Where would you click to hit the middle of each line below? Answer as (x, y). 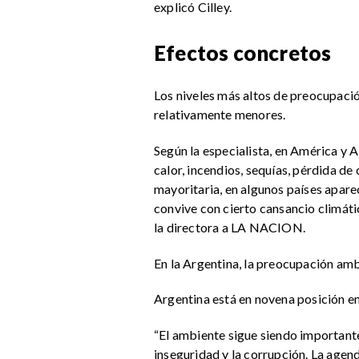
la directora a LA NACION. (230, 227)
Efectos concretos (243, 53)
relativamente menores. (220, 114)
